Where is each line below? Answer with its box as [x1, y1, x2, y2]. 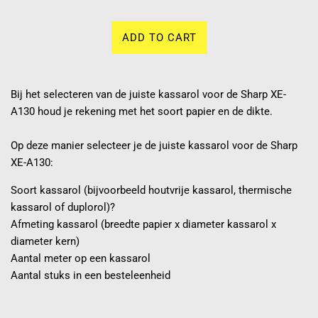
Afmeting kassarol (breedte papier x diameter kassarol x [11, 218, 276, 231]
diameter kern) [11, 235, 79, 248]
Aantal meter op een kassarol [11, 252, 150, 265]
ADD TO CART [121, 31, 197, 45]
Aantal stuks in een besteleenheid [11, 269, 170, 283]
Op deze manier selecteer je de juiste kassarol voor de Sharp [11, 139, 297, 153]
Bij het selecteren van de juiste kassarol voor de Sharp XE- [11, 88, 286, 102]
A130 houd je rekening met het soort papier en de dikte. [11, 105, 273, 119]
